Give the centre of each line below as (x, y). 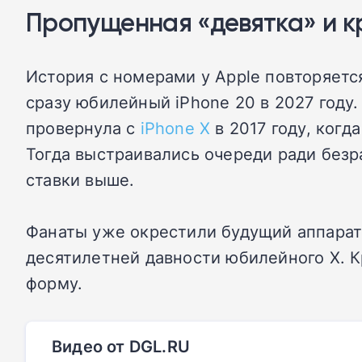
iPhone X (175, 128)
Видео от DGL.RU (121, 346)
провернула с (83, 128)
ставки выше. (80, 179)
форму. (55, 283)
